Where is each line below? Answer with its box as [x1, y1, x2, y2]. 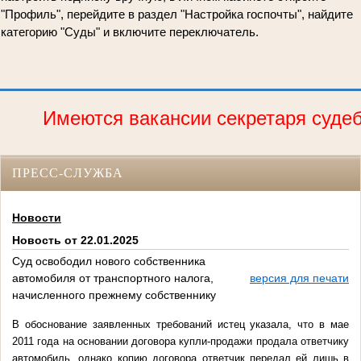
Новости [12, 210, 61, 224]
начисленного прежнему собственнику [12, 288, 216, 302]
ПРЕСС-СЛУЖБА [12, 166, 123, 180]
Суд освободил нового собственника [12, 255, 205, 268]
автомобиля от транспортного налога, [12, 272, 214, 285]
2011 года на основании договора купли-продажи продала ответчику [12, 335, 349, 348]
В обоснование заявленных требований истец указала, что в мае [12, 318, 349, 331]
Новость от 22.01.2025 [12, 233, 139, 247]
